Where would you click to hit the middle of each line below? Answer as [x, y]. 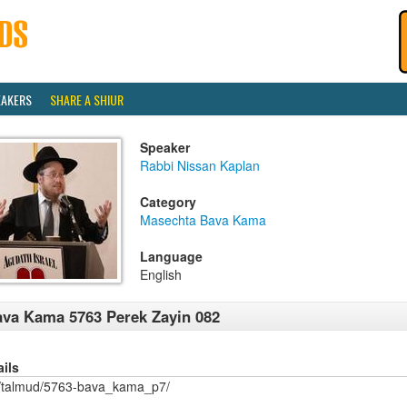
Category [168, 202]
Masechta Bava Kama [203, 220]
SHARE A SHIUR [87, 99]
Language [171, 256]
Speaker [165, 147]
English [161, 274]
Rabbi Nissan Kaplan [200, 165]
